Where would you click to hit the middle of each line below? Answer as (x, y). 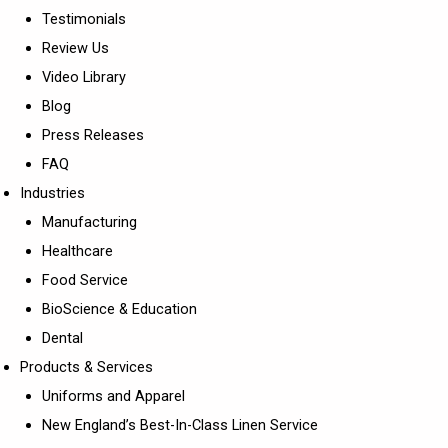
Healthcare (77, 250)
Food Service (84, 279)
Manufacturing (89, 221)
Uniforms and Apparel (113, 395)
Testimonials (83, 18)
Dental (62, 337)
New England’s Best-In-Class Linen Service (179, 424)
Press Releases (92, 134)
